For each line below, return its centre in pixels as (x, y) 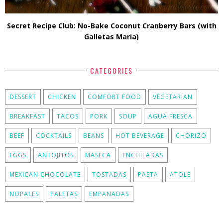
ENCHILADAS (143, 155)
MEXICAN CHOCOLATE (45, 175)
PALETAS (64, 194)
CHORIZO (191, 136)
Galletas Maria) (111, 37)
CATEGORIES (111, 71)
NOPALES (24, 194)
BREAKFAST (27, 116)
